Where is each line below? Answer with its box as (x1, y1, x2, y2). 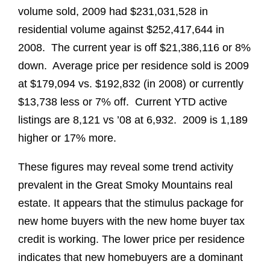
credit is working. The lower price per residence (18, 233, 245, 245)
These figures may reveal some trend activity (18, 160, 233, 173)
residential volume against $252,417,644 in (18, 23, 224, 36)
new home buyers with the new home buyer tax (18, 215, 245, 227)
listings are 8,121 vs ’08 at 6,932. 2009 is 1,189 (18, 113, 248, 126)
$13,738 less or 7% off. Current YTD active (18, 95, 227, 108)
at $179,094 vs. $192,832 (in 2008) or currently (18, 77, 243, 90)
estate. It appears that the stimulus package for (18, 196, 243, 209)
